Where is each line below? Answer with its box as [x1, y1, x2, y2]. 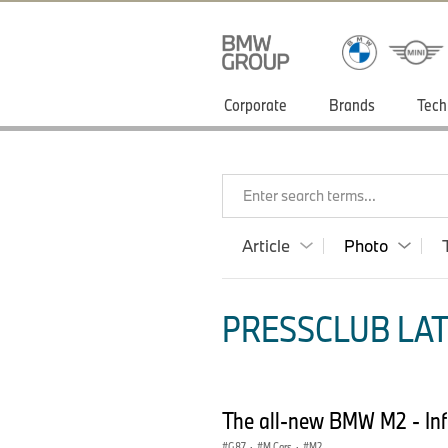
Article [242, 235, 290, 256]
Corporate [224, 94, 287, 115]
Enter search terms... [243, 186, 376, 205]
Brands [329, 94, 375, 115]
